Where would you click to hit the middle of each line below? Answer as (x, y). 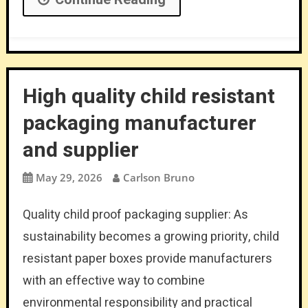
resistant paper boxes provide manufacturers (147, 258)
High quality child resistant (148, 97)
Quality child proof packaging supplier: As (135, 214)
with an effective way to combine (113, 280)
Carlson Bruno (158, 177)
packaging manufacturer (139, 123)
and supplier (80, 150)
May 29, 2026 (69, 177)
